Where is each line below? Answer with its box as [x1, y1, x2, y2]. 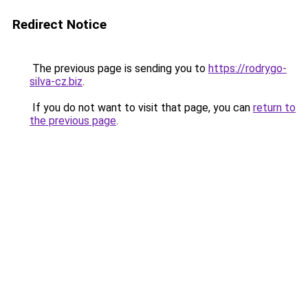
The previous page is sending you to [30, 62, 208, 75]
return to [253, 101, 296, 114]
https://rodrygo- [208, 62, 287, 75]
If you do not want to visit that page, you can [30, 101, 253, 114]
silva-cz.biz [30, 75, 82, 88]
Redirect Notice [12, 16, 107, 32]
